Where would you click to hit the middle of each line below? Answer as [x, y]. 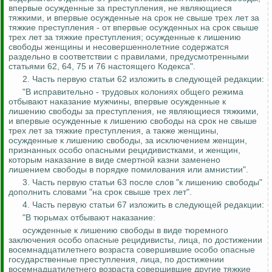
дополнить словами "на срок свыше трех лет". [100, 192]
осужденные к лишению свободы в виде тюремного [125, 230]
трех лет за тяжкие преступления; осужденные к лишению [125, 37]
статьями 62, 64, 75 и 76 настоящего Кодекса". [102, 66]
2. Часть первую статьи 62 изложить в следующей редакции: [143, 79]
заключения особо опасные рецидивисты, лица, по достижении [135, 240]
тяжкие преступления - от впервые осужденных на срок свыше [134, 28]
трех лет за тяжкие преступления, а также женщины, [114, 131]
